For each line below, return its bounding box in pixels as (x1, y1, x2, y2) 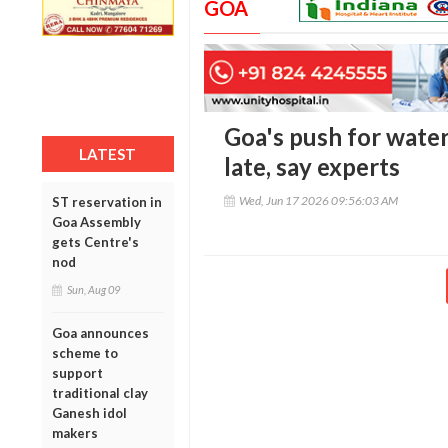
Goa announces (52, 324, 149, 341)
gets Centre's (52, 233, 139, 250)
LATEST (79, 144, 137, 163)
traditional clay (52, 384, 148, 401)
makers (52, 424, 98, 441)
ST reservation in (52, 193, 162, 210)
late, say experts (223, 152, 400, 182)
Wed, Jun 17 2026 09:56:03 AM (238, 193, 398, 209)
